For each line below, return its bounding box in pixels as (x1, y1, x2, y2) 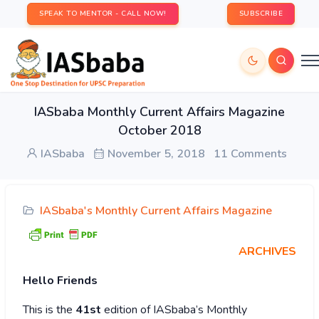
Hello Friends (23, 273, 98, 289)
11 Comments (214, 146, 287, 162)
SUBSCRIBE (239, 9, 283, 19)
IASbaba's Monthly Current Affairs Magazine (40, 203, 272, 219)
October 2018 (117, 122, 202, 139)
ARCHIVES (239, 244, 296, 260)
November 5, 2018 (105, 146, 205, 162)
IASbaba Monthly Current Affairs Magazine (34, 103, 285, 120)
